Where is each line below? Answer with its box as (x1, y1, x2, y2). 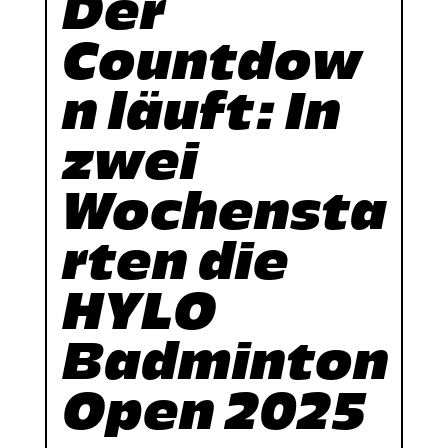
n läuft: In (61, 81, 341, 141)
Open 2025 (61, 381, 366, 441)
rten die (61, 231, 289, 291)
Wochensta (61, 181, 387, 241)
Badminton (61, 331, 389, 391)
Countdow (61, 31, 362, 91)
